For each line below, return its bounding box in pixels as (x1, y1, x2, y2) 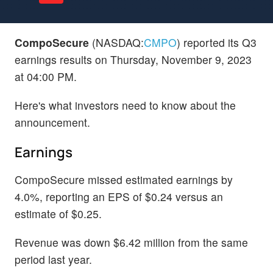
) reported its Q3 (177, 34, 257, 50)
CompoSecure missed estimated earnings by (15, 171, 233, 187)
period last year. (15, 252, 92, 268)
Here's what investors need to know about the (15, 97, 236, 113)
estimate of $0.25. (15, 205, 102, 221)
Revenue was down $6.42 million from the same (15, 235, 248, 250)
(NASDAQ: (89, 34, 144, 50)
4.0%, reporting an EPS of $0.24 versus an (15, 188, 223, 204)
